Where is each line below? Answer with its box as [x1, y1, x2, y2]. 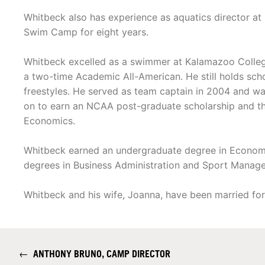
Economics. [24, 115, 75, 127]
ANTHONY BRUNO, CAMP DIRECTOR [28, 248, 170, 260]
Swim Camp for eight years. [24, 26, 148, 38]
